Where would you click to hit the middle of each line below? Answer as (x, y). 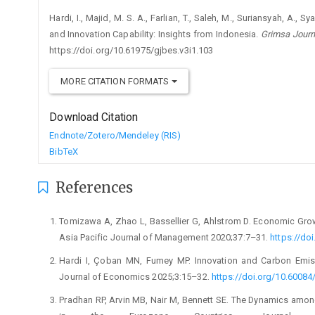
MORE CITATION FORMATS (116, 81)
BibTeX (64, 151)
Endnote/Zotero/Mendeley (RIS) (115, 135)
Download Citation (94, 117)
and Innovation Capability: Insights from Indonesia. (155, 34)
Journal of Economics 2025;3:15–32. (135, 276)
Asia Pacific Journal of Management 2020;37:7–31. (165, 237)
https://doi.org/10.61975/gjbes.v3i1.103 (131, 50)
